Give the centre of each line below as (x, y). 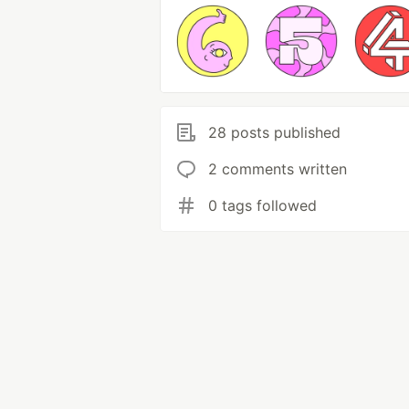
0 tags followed (262, 205)
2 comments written (278, 169)
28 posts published (274, 132)
